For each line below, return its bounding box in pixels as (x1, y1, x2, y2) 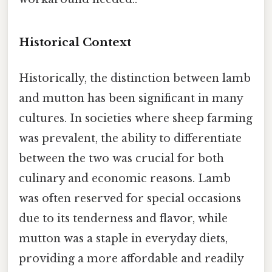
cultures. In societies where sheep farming (19, 111, 253, 125)
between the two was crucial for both (19, 151, 224, 165)
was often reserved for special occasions (19, 191, 241, 205)
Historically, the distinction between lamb (19, 71, 251, 85)
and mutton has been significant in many (19, 91, 243, 105)
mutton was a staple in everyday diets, (19, 231, 228, 245)
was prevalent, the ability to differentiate (19, 131, 242, 145)
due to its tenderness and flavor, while (19, 211, 228, 225)
